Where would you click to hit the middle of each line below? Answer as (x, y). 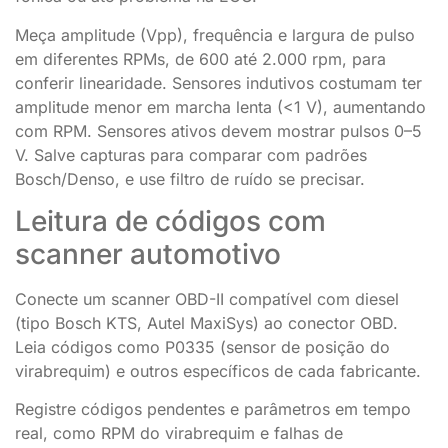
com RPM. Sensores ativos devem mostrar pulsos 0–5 (218, 130)
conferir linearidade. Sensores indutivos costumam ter (218, 82)
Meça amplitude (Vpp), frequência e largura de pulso (215, 34)
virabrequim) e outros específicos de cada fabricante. (218, 370)
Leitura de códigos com (170, 220)
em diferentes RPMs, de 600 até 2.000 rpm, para (200, 58)
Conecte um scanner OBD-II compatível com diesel (207, 298)
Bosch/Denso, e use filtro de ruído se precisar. (190, 178)
